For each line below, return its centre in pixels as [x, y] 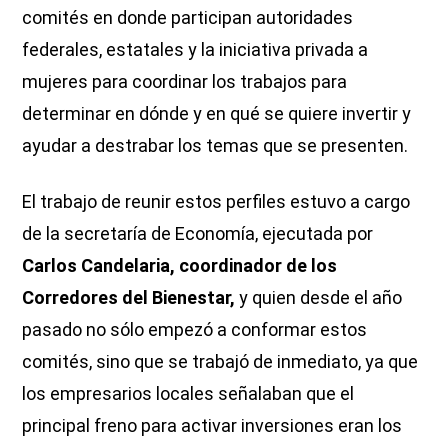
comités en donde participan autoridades [188, 18]
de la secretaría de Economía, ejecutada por [198, 234]
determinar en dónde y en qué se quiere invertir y [217, 114]
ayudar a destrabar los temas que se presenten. [215, 146]
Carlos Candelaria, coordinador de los [180, 266]
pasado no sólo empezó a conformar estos [195, 330]
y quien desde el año [319, 298]
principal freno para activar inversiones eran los [212, 426]
